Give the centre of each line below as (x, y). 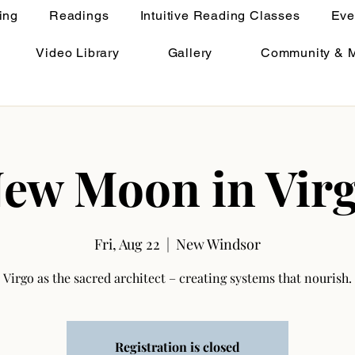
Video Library (78, 53)
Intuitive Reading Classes (220, 15)
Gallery (190, 53)
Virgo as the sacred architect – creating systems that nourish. (177, 278)
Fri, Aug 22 (127, 244)
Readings (79, 15)
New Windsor (218, 244)
